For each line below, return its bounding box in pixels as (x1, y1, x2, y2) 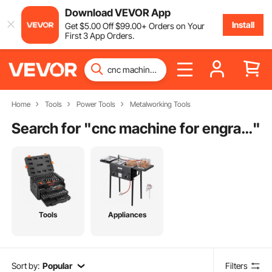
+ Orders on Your (141, 20, 205, 31)
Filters (225, 260, 248, 271)
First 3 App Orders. (64, 30, 134, 41)
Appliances (107, 210, 146, 220)
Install (231, 19, 254, 30)
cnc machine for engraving (241, 119, 253, 137)
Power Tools (76, 100, 115, 109)
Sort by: (12, 260, 40, 271)
